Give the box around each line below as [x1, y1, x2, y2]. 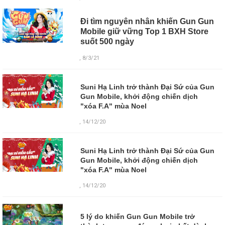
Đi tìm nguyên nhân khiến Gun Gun [80, 17, 214, 26]
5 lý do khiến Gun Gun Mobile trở [80, 212, 195, 221]
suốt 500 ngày [80, 37, 134, 46]
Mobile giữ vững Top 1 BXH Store [80, 27, 208, 36]
